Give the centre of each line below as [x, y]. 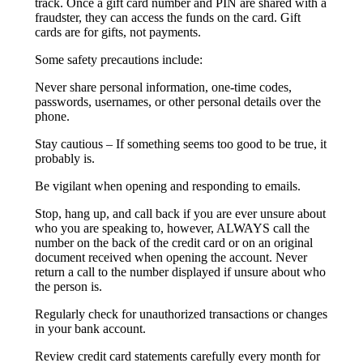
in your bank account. [91, 328]
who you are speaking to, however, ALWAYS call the [173, 228]
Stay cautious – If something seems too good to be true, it [181, 143]
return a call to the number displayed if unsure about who [181, 271]
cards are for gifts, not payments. [118, 32]
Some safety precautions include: [119, 59]
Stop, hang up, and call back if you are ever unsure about [181, 213]
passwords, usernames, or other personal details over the [178, 101]
